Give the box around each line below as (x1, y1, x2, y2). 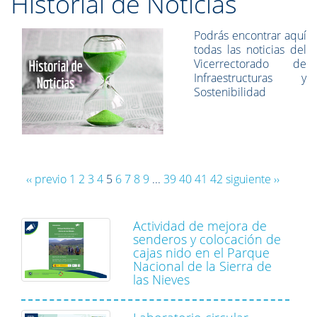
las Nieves (133, 271, 190, 288)
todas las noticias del (194, 42, 306, 57)
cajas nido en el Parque (133, 244, 270, 261)
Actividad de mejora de (133, 217, 267, 234)
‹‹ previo (26, 171, 67, 187)
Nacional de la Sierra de (133, 258, 272, 275)
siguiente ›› (226, 171, 279, 187)
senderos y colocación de (133, 231, 281, 248)
